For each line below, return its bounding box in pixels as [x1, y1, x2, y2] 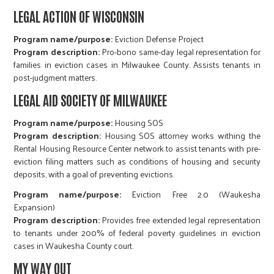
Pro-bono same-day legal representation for [99, 44, 261, 60]
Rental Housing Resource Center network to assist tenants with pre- [13, 141, 261, 157]
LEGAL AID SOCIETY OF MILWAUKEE [13, 91, 168, 109]
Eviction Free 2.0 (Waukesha [121, 187, 261, 202]
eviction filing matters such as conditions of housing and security [13, 154, 261, 169]
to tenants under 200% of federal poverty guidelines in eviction [13, 225, 261, 241]
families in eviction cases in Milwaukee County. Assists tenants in [13, 57, 261, 73]
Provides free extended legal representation [99, 212, 261, 228]
